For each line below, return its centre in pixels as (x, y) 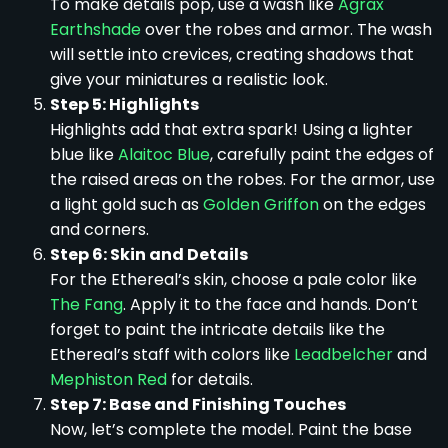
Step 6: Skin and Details (149, 254)
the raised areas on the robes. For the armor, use (242, 179)
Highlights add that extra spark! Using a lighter (231, 129)
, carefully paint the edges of (322, 154)
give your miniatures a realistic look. (189, 79)
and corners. (99, 229)
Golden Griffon (261, 204)
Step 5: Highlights (124, 104)
